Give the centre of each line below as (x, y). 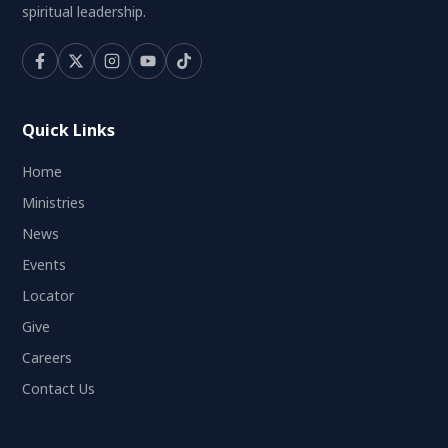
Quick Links (69, 130)
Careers (47, 358)
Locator (48, 296)
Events (44, 265)
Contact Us (59, 389)
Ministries (54, 203)
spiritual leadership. (84, 12)
